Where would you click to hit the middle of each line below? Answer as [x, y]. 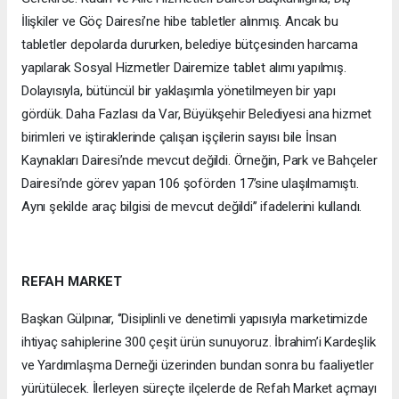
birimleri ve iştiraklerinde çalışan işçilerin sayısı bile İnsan [179, 137]
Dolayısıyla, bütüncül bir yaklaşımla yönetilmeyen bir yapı [179, 90]
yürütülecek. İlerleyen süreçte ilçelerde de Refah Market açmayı [199, 388]
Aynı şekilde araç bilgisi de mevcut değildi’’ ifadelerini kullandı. [192, 206]
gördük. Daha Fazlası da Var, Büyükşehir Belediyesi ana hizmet [197, 114]
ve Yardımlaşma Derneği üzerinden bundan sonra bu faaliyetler [198, 365]
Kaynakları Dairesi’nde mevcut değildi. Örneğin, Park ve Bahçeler [199, 160]
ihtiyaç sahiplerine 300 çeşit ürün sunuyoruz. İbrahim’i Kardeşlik [199, 342]
